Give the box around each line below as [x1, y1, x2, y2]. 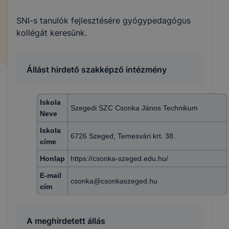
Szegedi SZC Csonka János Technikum [71, 104, 200, 112]
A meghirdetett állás [27, 216, 105, 226]
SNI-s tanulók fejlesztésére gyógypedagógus [16, 15, 191, 26]
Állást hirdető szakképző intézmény [27, 64, 167, 75]
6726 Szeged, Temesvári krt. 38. [71, 132, 175, 140]
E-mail [40, 171, 61, 179]
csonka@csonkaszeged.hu [71, 177, 157, 185]
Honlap [40, 154, 65, 163]
